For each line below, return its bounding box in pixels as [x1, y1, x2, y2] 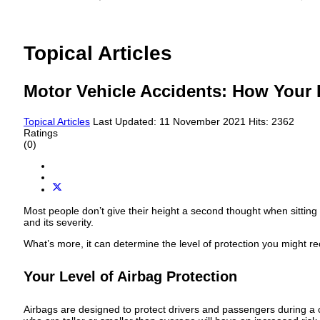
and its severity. [24, 216, 94, 228]
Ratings [24, 127, 58, 139]
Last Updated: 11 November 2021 [93, 116, 249, 128]
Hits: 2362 [249, 116, 294, 128]
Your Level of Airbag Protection [24, 268, 237, 284]
